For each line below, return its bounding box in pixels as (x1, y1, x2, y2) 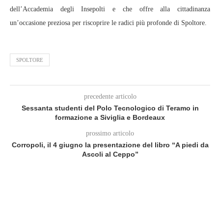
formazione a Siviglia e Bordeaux (55, 113, 165, 121)
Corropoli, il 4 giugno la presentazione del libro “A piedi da (11, 140, 209, 149)
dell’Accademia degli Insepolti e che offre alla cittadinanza (10, 5, 210, 13)
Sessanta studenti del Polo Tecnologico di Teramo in (21, 104, 199, 112)
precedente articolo (83, 92, 137, 100)
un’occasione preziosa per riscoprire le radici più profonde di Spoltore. (10, 19, 207, 27)
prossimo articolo (86, 129, 134, 137)
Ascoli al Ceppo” (82, 150, 138, 158)
